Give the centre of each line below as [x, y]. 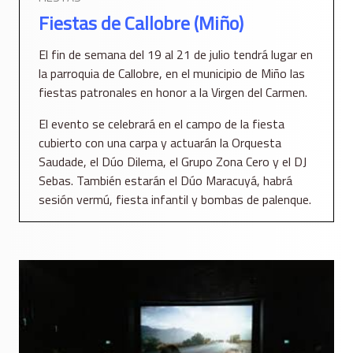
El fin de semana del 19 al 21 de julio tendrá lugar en [176, 55]
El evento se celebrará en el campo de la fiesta [162, 124]
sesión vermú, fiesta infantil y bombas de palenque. [175, 200]
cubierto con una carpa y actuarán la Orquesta [160, 143]
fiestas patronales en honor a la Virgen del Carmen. [173, 93]
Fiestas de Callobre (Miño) [141, 23]
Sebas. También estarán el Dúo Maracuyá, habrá [165, 181]
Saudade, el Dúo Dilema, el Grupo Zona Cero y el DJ [173, 162]
